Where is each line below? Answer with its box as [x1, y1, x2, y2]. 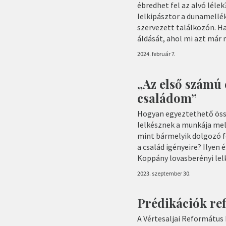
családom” [137, 89, 197, 106]
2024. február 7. [137, 50, 176, 58]
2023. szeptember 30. [137, 169, 191, 177]
